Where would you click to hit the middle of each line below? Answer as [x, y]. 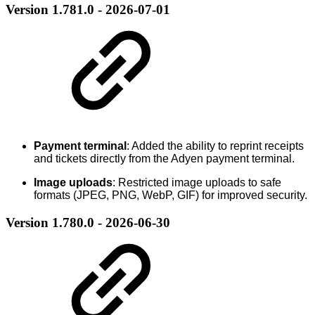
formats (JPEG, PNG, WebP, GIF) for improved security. [171, 195]
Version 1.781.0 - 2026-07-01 [88, 10]
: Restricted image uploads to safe [197, 182]
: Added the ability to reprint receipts [215, 146]
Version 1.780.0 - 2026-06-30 [88, 222]
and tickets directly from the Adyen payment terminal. [164, 158]
